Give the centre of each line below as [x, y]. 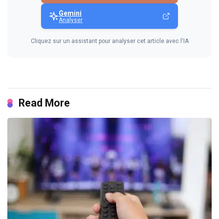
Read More [44, 103]
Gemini [70, 13]
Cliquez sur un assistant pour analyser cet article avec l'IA [109, 41]
